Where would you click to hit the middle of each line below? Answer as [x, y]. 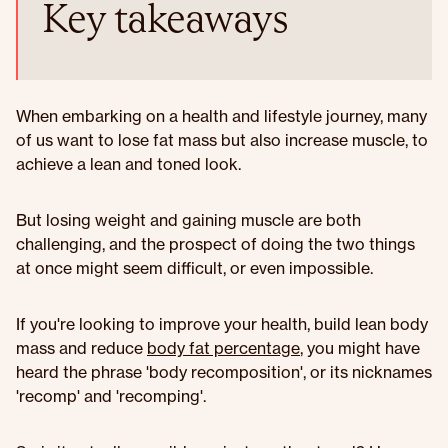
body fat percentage [223, 348]
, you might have [360, 348]
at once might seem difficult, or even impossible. [194, 268]
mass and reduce [81, 348]
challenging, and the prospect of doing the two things [215, 244]
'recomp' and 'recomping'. [111, 396]
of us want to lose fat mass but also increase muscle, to [222, 140]
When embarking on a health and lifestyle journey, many [221, 116]
